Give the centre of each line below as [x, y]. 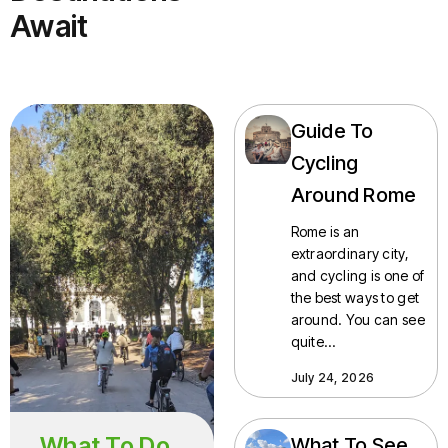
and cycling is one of [357, 275]
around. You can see [357, 319]
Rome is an [325, 231]
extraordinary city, [349, 253]
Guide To [332, 130]
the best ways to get [355, 297]
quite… [313, 341]
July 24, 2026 [332, 377]
